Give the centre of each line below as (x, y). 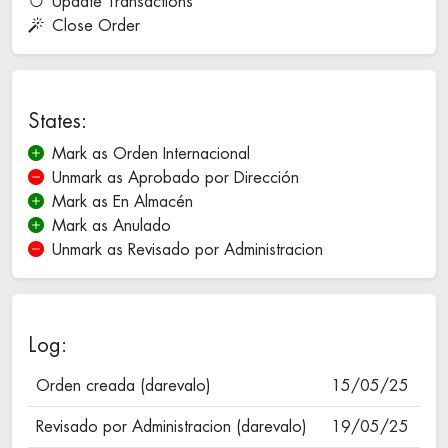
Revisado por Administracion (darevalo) (171, 427)
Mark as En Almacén (122, 202)
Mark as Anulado (111, 226)
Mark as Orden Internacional (151, 154)
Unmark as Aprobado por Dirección (175, 178)
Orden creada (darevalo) (123, 386)
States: (57, 121)
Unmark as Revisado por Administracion (187, 250)
